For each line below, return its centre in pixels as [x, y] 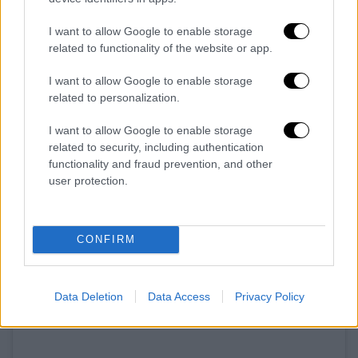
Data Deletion [88, 296]
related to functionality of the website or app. [161, 48]
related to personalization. [114, 97]
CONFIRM [106, 239]
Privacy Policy [269, 296]
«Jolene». [46, 32]
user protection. [88, 180]
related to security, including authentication [156, 147]
